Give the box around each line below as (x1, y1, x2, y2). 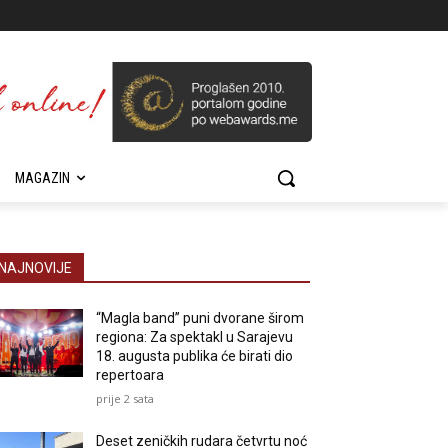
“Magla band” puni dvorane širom (96, 310, 305, 326)
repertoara (96, 367, 165, 383)
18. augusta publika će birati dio (96, 348, 294, 364)
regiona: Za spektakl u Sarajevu (96, 329, 294, 345)
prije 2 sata (96, 391, 155, 406)
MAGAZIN (15, 170, 70, 186)
